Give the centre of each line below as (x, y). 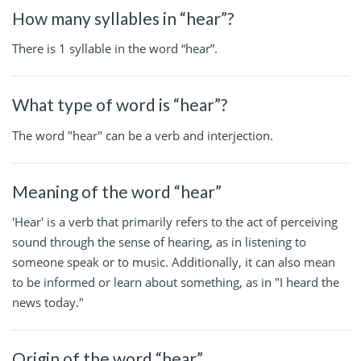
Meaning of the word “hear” (117, 191)
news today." (48, 303)
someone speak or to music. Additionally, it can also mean (174, 262)
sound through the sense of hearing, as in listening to (159, 242)
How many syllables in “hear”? (123, 18)
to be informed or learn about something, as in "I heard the (176, 282)
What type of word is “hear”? (120, 105)
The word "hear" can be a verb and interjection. (143, 135)
